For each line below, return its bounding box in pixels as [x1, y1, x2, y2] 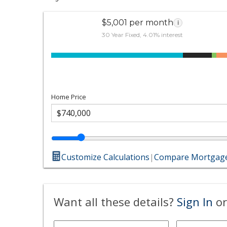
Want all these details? [54, 194, 177, 209]
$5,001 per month [102, 17, 174, 27]
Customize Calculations [61, 151, 150, 163]
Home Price [51, 92, 87, 101]
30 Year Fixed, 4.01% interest [101, 30, 183, 39]
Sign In [177, 194, 213, 209]
